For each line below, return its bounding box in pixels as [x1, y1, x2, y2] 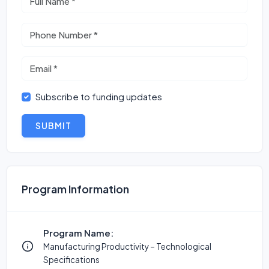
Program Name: [43, 227, 113, 238]
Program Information [22, 182, 129, 196]
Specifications [43, 255, 100, 265]
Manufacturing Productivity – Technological [43, 241, 211, 252]
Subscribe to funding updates [35, 91, 162, 102]
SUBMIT [35, 120, 71, 131]
